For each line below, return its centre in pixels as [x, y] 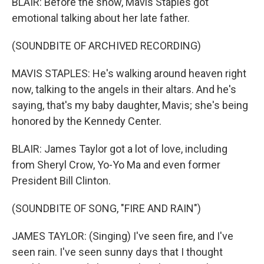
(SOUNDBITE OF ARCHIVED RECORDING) [106, 46]
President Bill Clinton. [61, 181]
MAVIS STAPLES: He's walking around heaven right [129, 73]
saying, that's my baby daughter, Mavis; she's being [130, 105]
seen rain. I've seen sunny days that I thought [117, 252]
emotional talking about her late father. [101, 18]
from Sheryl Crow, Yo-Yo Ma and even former [116, 165]
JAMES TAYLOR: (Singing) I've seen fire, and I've [123, 236]
